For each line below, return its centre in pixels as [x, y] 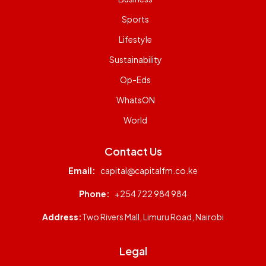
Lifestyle [136, 39]
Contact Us [133, 151]
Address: [62, 216]
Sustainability [135, 59]
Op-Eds [136, 79]
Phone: [94, 193]
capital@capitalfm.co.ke [149, 170]
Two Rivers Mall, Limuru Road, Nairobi [153, 216]
